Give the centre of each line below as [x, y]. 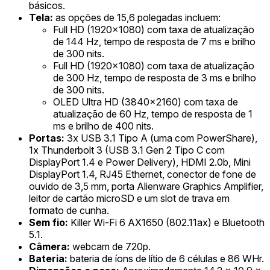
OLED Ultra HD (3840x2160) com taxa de [146, 102]
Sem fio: [49, 222]
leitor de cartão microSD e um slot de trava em [129, 198]
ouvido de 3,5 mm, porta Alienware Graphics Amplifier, [146, 186]
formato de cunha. [69, 210]
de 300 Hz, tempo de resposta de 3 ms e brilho [155, 77]
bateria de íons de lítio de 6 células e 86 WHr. [166, 258]
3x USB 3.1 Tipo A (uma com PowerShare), [161, 138]
